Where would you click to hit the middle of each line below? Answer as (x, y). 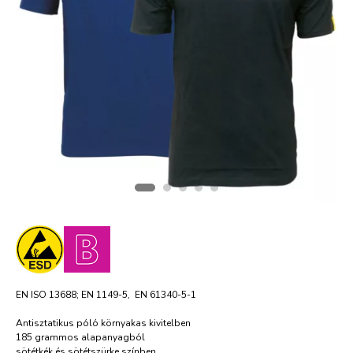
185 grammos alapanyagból (80, 337)
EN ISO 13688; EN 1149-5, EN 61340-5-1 (106, 295)
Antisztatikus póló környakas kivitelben (103, 323)
